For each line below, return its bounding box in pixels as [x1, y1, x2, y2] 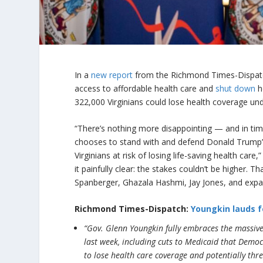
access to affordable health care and [75, 82, 216, 94]
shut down [215, 82, 256, 94]
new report [91, 69, 133, 80]
